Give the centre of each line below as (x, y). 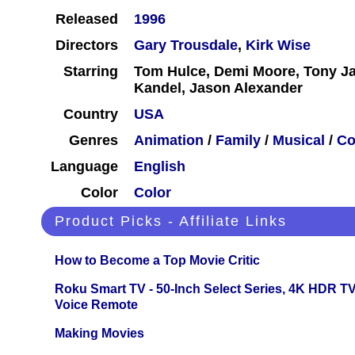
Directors (87, 46)
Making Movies (99, 334)
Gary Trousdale (186, 46)
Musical (299, 141)
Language (84, 167)
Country (91, 115)
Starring (91, 72)
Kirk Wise (278, 46)
